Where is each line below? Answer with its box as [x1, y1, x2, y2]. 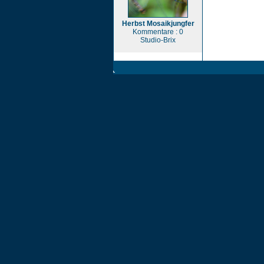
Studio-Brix [140, 36, 176, 44]
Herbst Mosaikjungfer [121, 19, 194, 28]
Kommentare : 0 [133, 28, 183, 36]
